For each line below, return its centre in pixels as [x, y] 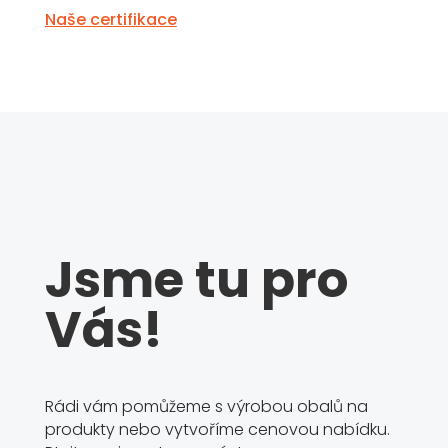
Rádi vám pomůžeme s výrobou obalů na [206, 407]
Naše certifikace [110, 19]
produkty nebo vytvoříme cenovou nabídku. [217, 430]
